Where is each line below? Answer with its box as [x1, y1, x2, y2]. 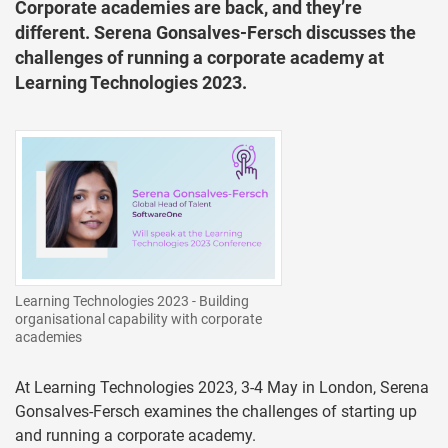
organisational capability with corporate [15, 311, 262, 328]
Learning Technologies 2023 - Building [15, 293, 249, 310]
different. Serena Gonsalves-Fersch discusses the [15, 22, 416, 43]
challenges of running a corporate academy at [15, 47, 384, 68]
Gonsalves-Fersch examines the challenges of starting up [15, 402, 417, 422]
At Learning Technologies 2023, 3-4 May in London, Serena [15, 378, 429, 398]
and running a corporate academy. [15, 426, 256, 446]
